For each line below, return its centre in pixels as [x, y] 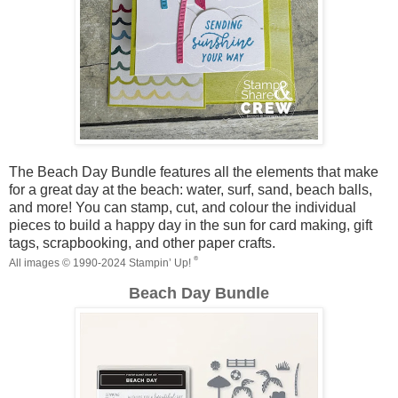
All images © [41, 263]
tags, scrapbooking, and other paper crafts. [142, 243]
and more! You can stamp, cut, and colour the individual [183, 207]
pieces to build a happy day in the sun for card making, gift [191, 225]
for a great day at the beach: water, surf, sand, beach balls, [191, 189]
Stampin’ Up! [159, 263]
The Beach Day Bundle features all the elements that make [194, 171]
